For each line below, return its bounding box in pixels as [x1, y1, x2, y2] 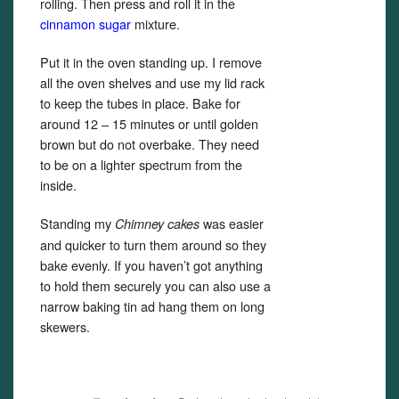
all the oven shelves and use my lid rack [40, 73, 265, 92]
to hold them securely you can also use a [40, 276, 271, 295]
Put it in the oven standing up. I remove [40, 53, 262, 71]
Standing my [40, 214, 111, 232]
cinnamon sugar [40, 14, 131, 33]
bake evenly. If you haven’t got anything [40, 256, 263, 274]
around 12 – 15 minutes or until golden [40, 114, 258, 133]
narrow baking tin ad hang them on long [40, 297, 265, 315]
